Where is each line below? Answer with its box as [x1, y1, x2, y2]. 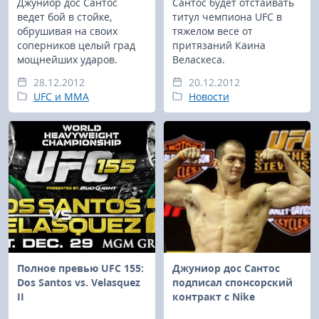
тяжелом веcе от [172, 23, 253, 38]
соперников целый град [17, 38, 135, 52]
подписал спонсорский [172, 275, 293, 289]
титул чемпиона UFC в [172, 9, 282, 23]
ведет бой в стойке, [17, 9, 112, 23]
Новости [189, 89, 229, 103]
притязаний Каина [172, 38, 266, 52]
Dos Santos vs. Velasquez [17, 275, 140, 289]
